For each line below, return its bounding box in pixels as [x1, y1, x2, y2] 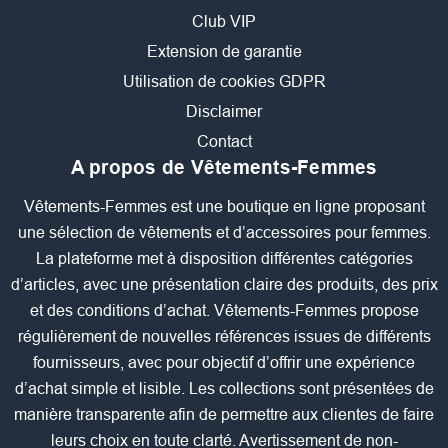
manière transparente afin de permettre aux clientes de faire [14, 406, 434, 424]
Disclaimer [186, 103, 262, 121]
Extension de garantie [146, 43, 302, 61]
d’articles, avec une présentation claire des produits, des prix [10, 276, 438, 294]
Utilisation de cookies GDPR [122, 73, 326, 91]
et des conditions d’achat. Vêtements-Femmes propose [29, 302, 419, 320]
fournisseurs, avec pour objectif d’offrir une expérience [33, 354, 415, 372]
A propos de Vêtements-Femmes [70, 157, 378, 179]
